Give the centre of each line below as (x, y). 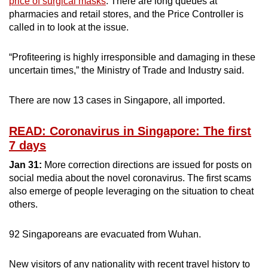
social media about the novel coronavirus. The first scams (130, 178)
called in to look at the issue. (69, 27)
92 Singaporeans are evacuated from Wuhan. (105, 234)
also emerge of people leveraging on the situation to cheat (131, 191)
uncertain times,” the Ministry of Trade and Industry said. (127, 70)
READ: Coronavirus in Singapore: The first (130, 131)
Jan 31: (25, 165)
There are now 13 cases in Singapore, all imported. (117, 100)
